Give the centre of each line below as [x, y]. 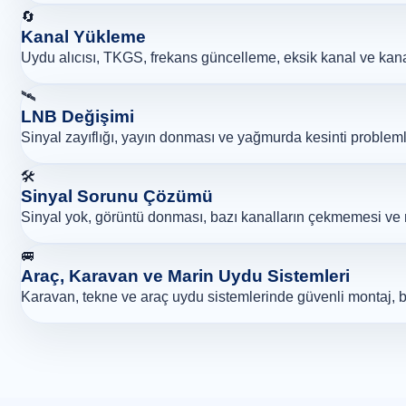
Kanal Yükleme [83, 37]
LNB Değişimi [77, 117]
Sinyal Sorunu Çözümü [117, 197]
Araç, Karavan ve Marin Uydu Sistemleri [185, 276]
